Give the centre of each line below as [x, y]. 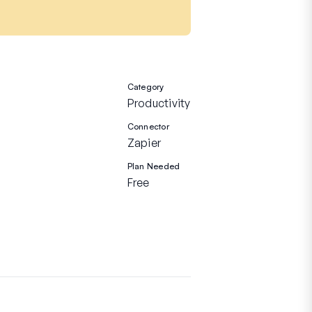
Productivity [159, 103]
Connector [148, 126]
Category [146, 87]
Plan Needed [154, 166]
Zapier [144, 143]
